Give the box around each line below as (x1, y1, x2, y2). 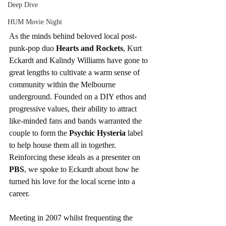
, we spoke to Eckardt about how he (24, 165, 141, 174)
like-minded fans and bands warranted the (9, 117, 144, 126)
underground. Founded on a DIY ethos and (9, 92, 148, 101)
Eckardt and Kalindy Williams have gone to (9, 56, 150, 65)
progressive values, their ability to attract (9, 104, 139, 114)
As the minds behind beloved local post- (9, 32, 137, 41)
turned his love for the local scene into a (9, 177, 137, 186)
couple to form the (9, 129, 69, 138)
